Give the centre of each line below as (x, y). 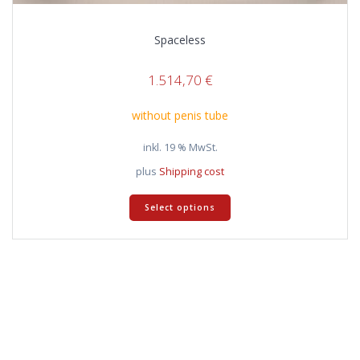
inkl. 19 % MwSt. (180, 147)
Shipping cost (192, 172)
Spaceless (180, 40)
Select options (180, 208)
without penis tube (180, 116)
